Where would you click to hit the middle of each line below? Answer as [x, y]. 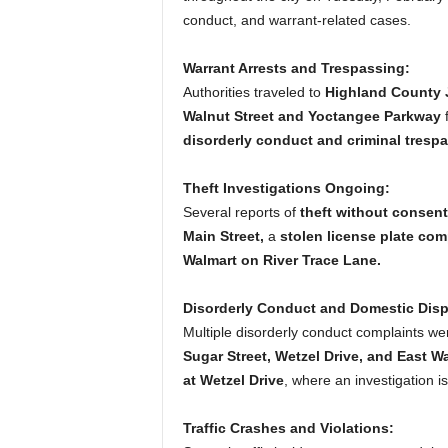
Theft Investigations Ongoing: [286, 188]
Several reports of [241, 212]
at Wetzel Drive [233, 380]
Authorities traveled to [253, 92]
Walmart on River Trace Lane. [281, 260]
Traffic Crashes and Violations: [288, 428]
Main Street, [223, 236]
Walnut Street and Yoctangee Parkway [311, 116]
